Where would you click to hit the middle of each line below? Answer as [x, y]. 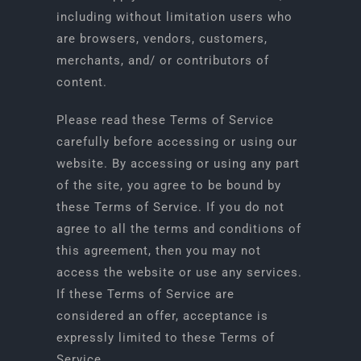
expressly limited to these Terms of [165, 338]
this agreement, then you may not [158, 251]
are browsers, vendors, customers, [162, 39]
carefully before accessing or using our [176, 142]
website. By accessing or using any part [178, 164]
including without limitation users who [174, 17]
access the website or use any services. [179, 272]
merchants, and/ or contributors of [162, 60]
